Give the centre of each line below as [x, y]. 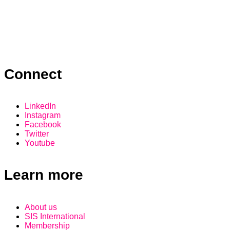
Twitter [37, 134]
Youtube [40, 143]
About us [41, 207]
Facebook [43, 125]
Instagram [43, 116]
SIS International [55, 216]
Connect [33, 74]
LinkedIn [40, 106]
